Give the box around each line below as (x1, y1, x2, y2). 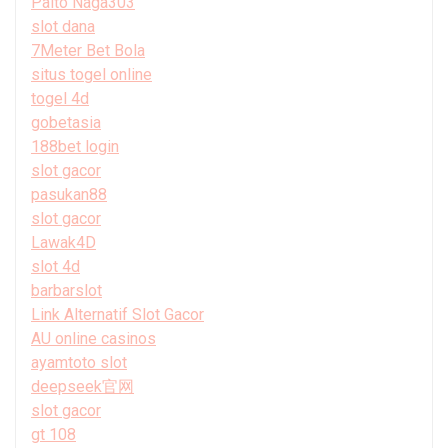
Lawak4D (31, 232, 96, 252)
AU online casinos (31, 328, 156, 348)
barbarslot (31, 280, 102, 300)
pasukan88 (31, 184, 107, 204)
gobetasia (31, 112, 101, 132)
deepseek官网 (31, 376, 134, 396)
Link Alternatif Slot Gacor (31, 304, 204, 324)
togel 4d (31, 88, 89, 108)
